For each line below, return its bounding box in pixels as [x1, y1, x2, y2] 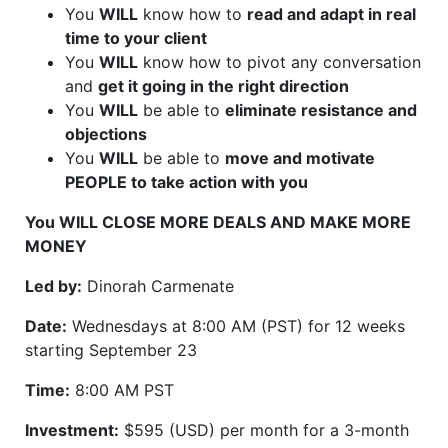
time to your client [65, 28, 207, 49]
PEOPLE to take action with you [65, 172, 308, 193]
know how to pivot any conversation [138, 52, 421, 73]
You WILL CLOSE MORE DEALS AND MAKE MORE [25, 212, 411, 233]
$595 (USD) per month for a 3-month [119, 420, 409, 441]
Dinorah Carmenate [82, 276, 234, 297]
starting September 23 [25, 340, 197, 361]
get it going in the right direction [98, 76, 349, 97]
